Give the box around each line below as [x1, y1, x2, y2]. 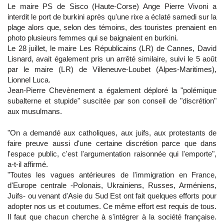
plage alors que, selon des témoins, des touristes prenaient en [7, 23, 216, 32]
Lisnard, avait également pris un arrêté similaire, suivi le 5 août [7, 54, 216, 63]
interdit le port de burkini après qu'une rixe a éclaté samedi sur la [7, 12, 216, 21]
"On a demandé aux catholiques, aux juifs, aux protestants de [7, 128, 216, 137]
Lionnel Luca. [7, 75, 50, 84]
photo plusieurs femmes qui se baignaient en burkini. [7, 33, 178, 42]
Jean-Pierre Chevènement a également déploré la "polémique [7, 86, 216, 95]
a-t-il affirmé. [7, 160, 48, 169]
